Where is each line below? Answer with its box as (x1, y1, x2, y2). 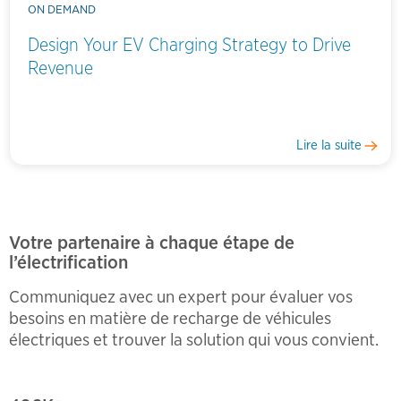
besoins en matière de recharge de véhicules (9, 308, 331, 329)
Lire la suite (295, 137, 362, 154)
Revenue (28, 56, 93, 79)
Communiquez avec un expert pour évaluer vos (9, 286, 353, 308)
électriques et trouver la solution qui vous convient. (9, 329, 379, 351)
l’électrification (9, 250, 128, 273)
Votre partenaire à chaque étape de (9, 230, 294, 253)
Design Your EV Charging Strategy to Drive (28, 33, 351, 55)
